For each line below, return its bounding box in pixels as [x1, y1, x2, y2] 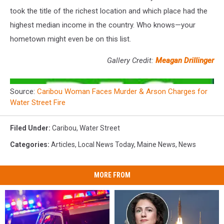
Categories [10, 140, 47, 149]
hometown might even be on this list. [10, 34, 131, 44]
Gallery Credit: [107, 56, 155, 65]
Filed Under [10, 124, 48, 132]
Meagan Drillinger [155, 56, 214, 65]
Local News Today [78, 140, 134, 149]
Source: [10, 87, 37, 96]
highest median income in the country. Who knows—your [10, 20, 195, 30]
